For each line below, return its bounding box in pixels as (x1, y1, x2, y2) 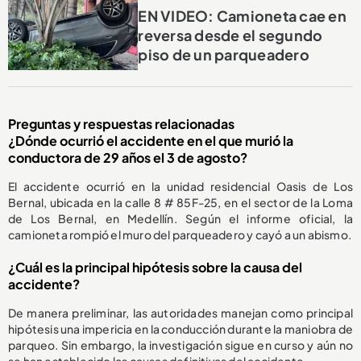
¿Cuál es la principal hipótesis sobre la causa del (8, 258, 302, 276)
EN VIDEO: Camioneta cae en (138, 6, 346, 26)
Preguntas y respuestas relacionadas (8, 114, 234, 132)
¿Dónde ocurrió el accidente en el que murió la (8, 131, 293, 149)
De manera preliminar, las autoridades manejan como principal (8, 305, 353, 320)
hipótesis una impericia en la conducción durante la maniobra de (8, 321, 353, 336)
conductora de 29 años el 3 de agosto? (8, 148, 247, 166)
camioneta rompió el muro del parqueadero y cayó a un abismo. (8, 226, 352, 242)
